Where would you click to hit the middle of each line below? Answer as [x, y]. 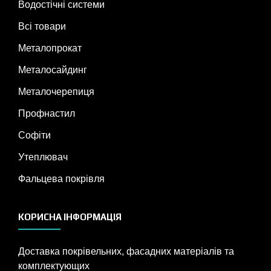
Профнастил [47, 114]
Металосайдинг [53, 70]
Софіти [34, 135]
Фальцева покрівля [61, 179]
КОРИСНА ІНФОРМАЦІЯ [70, 217]
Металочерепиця [56, 92]
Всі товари [42, 27]
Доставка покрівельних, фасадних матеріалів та [126, 252]
